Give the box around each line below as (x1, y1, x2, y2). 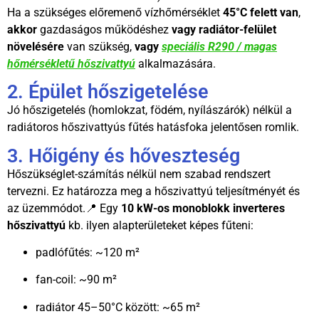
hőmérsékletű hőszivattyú (7, 56, 135, 70)
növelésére (7, 39, 64, 53)
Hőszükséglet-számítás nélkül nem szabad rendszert (7, 167, 271, 181)
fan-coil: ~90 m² (36, 273, 117, 287)
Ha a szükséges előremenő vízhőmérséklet (7, 5, 223, 19)
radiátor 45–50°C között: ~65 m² (36, 300, 200, 314)
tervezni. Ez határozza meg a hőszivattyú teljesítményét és (7, 184, 300, 198)
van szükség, (64, 39, 135, 53)
